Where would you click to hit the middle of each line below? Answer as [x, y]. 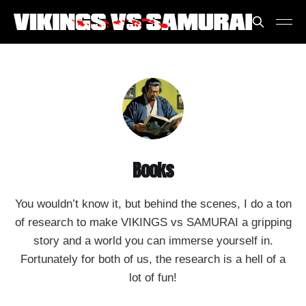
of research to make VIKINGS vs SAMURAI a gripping [153, 222]
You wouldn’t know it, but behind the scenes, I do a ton [153, 204]
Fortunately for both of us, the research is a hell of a [153, 259]
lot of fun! [153, 278]
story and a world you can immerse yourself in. [153, 241]
